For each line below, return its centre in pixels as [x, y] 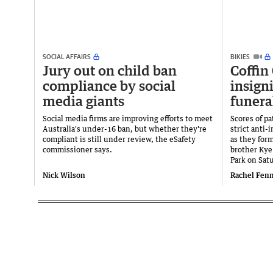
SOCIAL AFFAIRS [67, 57]
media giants [83, 101]
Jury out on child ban [110, 71]
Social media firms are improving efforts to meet [128, 119]
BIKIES [240, 57]
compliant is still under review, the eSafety [119, 140]
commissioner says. [77, 150]
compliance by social [109, 86]
